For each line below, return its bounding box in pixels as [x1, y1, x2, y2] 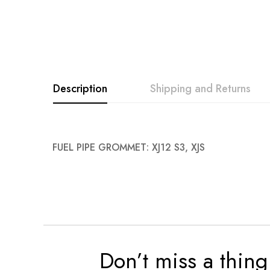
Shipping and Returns [150, 81, 251, 97]
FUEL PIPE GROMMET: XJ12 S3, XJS [52, 140, 205, 155]
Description [53, 81, 107, 97]
